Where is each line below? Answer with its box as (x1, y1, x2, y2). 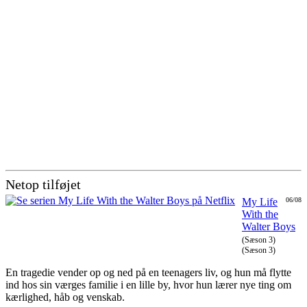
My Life (242, 195, 278, 208)
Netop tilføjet (5, 176, 81, 192)
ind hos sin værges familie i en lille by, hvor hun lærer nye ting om (5, 278, 291, 291)
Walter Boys (242, 220, 295, 232)
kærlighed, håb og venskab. (5, 291, 125, 303)
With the (242, 208, 278, 220)
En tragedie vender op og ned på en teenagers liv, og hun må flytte (5, 266, 291, 278)
